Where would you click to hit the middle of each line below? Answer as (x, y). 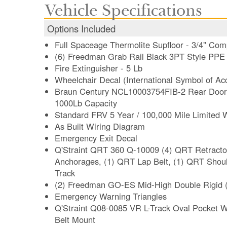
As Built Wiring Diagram (100, 126)
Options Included (81, 29)
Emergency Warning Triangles (111, 196)
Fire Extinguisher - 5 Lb (99, 68)
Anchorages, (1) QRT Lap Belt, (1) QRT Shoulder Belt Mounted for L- (79, 161)
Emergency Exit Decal (96, 138)
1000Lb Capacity (86, 103)
